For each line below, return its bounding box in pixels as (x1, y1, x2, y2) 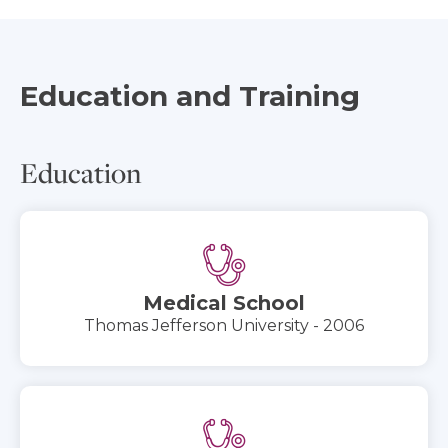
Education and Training (20, 78, 360, 113)
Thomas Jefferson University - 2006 (84, 315, 364, 335)
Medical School (143, 290, 305, 315)
